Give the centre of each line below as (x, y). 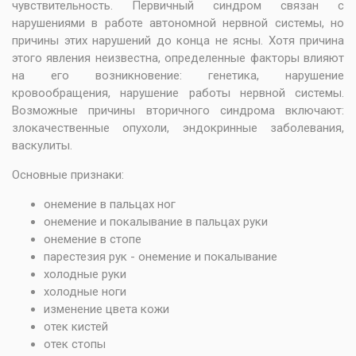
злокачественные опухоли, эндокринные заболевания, (178, 128)
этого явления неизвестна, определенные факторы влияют (178, 58)
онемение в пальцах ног (110, 204)
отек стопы (75, 344)
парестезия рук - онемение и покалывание (161, 257)
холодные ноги (85, 292)
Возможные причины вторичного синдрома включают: (178, 110)
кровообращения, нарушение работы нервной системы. (178, 93)
